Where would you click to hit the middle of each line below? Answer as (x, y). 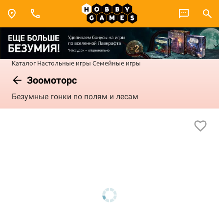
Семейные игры (117, 63)
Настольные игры (64, 63)
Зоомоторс (51, 80)
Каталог (24, 63)
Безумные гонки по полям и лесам (75, 97)
